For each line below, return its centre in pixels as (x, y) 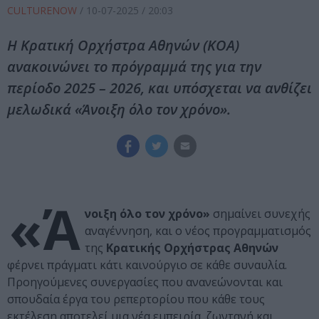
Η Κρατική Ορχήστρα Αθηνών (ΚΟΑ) (123, 46)
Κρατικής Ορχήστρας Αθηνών (191, 248)
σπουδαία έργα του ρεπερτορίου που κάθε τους (136, 299)
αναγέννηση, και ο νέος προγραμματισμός (198, 231)
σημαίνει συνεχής (260, 214)
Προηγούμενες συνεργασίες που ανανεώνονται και (145, 282)
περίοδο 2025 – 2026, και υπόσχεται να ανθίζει (159, 88)
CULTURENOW (43, 11)
